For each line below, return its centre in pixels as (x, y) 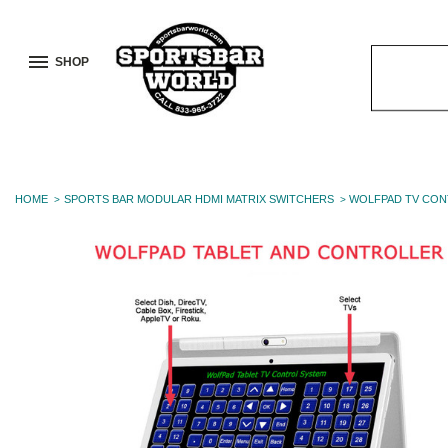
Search (397, 89)
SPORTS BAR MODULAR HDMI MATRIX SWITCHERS (198, 199)
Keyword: (405, 113)
